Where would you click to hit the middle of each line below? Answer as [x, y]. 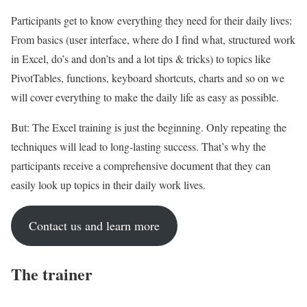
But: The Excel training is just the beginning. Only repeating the [149, 127]
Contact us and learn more [94, 226]
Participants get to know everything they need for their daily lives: [151, 21]
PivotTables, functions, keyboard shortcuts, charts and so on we [148, 78]
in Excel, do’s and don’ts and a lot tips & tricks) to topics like [141, 59]
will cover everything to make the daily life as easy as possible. [145, 97]
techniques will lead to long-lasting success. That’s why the [138, 147]
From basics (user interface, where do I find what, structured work [153, 40]
